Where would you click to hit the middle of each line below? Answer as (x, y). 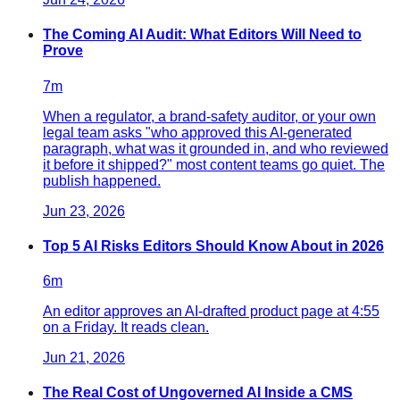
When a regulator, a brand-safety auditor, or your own (209, 116)
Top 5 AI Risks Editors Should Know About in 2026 (213, 246)
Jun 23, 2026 (84, 211)
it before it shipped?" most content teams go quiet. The (214, 164)
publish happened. (102, 180)
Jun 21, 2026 (84, 358)
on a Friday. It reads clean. (126, 328)
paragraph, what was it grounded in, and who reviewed (216, 148)
